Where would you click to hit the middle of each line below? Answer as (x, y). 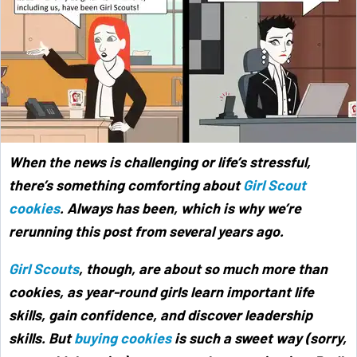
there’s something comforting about (126, 185)
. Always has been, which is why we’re (180, 208)
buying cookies (123, 338)
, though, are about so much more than (203, 269)
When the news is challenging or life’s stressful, (160, 162)
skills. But (41, 338)
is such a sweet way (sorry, (259, 338)
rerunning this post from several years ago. (146, 231)
